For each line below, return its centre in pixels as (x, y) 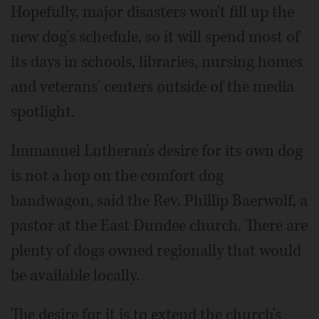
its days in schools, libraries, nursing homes (157, 62)
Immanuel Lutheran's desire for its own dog (157, 151)
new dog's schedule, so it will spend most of (155, 37)
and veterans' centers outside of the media (152, 87)
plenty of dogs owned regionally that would (156, 251)
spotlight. (43, 112)
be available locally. (75, 276)
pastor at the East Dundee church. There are (159, 226)
